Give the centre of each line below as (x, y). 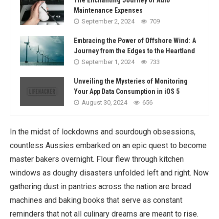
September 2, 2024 (108, 21)
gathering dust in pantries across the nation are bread (100, 186)
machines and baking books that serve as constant (96, 200)
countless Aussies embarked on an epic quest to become (108, 145)
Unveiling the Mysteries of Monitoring (131, 81)
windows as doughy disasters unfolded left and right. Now (109, 173)
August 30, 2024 (104, 102)
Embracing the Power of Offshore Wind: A (135, 41)
